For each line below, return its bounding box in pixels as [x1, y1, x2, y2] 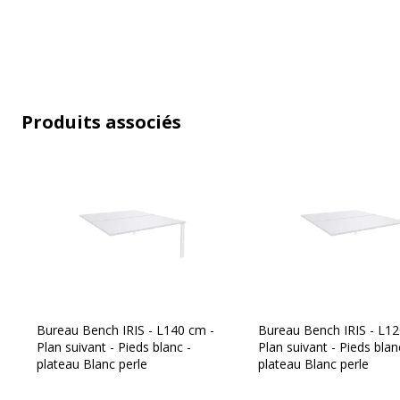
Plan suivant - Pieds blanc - [37, 338, 191, 356]
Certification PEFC [107, 297, 211, 315]
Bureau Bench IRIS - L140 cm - [37, 321, 214, 339]
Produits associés [21, 110, 181, 135]
